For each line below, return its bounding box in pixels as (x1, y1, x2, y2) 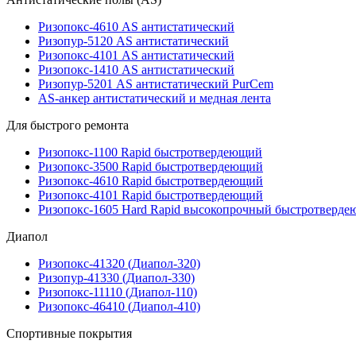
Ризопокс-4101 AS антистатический (38, 48, 234, 62)
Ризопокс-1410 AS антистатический (38, 63, 234, 76)
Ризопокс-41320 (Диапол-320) (38, 257, 200, 270)
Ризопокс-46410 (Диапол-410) (38, 300, 200, 313)
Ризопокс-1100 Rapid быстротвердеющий (38, 145, 262, 159)
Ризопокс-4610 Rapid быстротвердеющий (38, 174, 263, 188)
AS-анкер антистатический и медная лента (38, 91, 271, 105)
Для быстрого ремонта (6, 118, 129, 132)
